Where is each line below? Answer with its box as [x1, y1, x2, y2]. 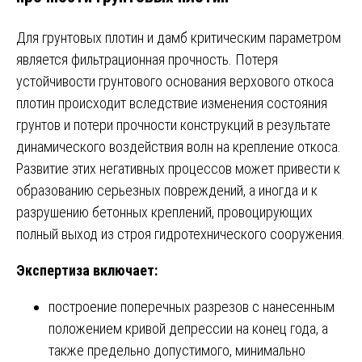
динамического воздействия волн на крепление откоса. [16, 137, 341, 155]
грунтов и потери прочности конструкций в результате [16, 116, 330, 133]
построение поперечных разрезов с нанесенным [48, 297, 335, 315]
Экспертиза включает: [16, 261, 158, 279]
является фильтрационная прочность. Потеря [16, 50, 278, 68]
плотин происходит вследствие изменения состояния [16, 94, 327, 112]
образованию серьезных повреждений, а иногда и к [16, 181, 318, 199]
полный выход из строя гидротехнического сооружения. [16, 225, 345, 242]
